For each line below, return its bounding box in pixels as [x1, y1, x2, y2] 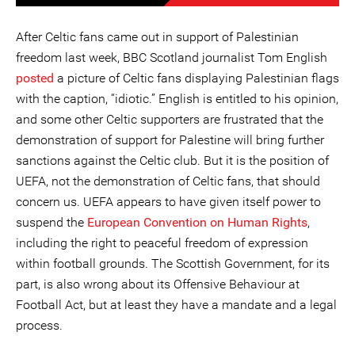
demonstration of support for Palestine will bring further [16, 132, 324, 147]
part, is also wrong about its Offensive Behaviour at [16, 276, 300, 292]
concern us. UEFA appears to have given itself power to [16, 193, 321, 209]
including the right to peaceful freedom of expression [16, 235, 308, 250]
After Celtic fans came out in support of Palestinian [16, 29, 299, 44]
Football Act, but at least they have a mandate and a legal [16, 296, 337, 312]
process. [16, 317, 63, 333]
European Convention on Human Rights [87, 214, 307, 230]
